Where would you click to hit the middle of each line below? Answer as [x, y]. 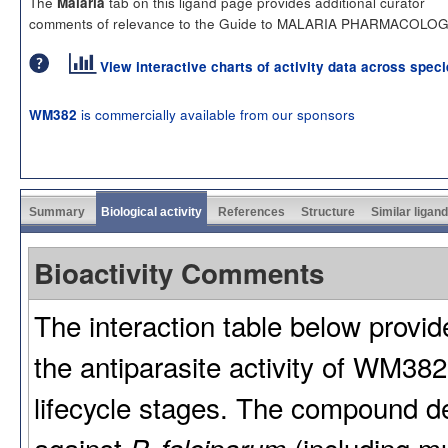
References [251, 211]
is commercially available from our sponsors [216, 113]
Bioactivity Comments [179, 272]
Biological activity [151, 211]
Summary [57, 211]
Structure [328, 211]
